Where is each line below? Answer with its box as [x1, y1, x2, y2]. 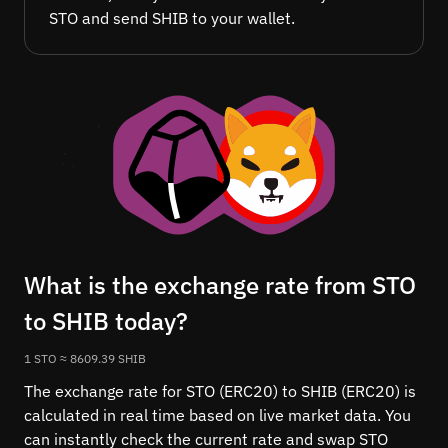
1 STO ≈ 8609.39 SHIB [24, 351, 146, 367]
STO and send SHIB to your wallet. [49, 8, 295, 29]
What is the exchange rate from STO [24, 269, 416, 302]
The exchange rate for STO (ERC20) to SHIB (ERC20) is [24, 381, 416, 402]
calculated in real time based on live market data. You [24, 405, 411, 426]
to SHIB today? [24, 305, 188, 338]
